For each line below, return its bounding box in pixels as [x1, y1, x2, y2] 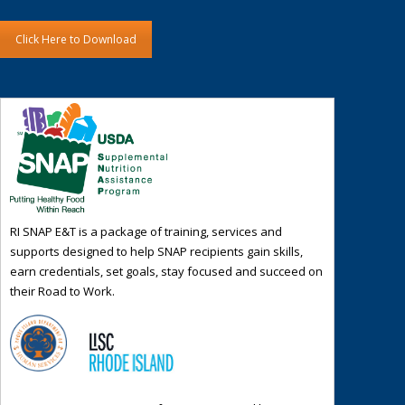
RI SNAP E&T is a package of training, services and [10, 222, 282, 240]
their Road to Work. [10, 282, 115, 299]
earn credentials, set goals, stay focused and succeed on [10, 262, 323, 279]
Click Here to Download [15, 32, 137, 48]
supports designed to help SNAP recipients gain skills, [10, 242, 303, 259]
